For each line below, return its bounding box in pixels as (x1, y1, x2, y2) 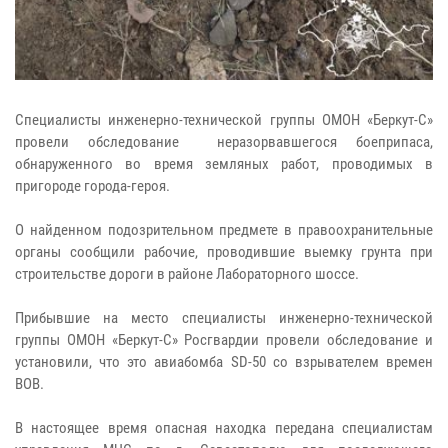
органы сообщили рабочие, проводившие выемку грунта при (15, 243, 433, 262)
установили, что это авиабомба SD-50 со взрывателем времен (15, 353, 433, 372)
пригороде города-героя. (15, 177, 170, 196)
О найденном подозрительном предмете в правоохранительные (15, 221, 433, 240)
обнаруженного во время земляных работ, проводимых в (15, 155, 433, 174)
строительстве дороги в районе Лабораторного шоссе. (15, 265, 359, 284)
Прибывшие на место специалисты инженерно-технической (15, 309, 433, 328)
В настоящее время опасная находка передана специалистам (15, 419, 433, 438)
